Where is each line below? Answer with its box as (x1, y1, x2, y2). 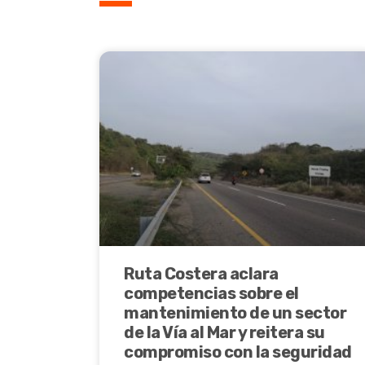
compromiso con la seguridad (124, 342, 352, 363)
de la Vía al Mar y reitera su (124, 323, 325, 343)
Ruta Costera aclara (124, 264, 279, 284)
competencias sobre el (124, 284, 299, 304)
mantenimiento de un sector (124, 303, 346, 323)
